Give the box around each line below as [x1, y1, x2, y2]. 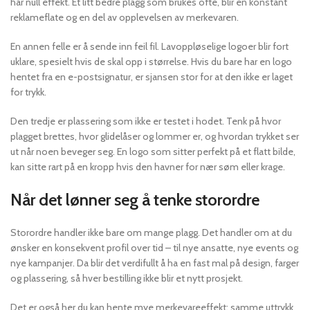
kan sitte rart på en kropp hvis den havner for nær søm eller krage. [10, 160, 285, 173]
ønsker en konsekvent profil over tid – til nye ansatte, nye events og [10, 241, 298, 254]
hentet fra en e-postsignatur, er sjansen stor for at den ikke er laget [10, 70, 293, 83]
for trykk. [10, 85, 46, 98]
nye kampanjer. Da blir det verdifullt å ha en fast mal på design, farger [10, 256, 299, 269]
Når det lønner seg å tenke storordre [10, 189, 259, 210]
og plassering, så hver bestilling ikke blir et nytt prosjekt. [10, 271, 243, 284]
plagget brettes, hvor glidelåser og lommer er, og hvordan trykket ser [10, 129, 299, 143]
